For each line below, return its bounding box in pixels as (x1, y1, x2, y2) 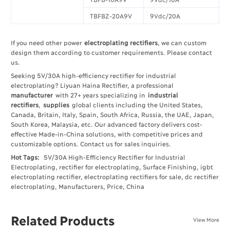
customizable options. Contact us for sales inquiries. (11, 139, 171, 147)
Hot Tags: (11, 152, 40, 161)
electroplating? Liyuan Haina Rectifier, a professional (11, 81, 173, 89)
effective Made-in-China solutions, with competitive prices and (11, 129, 202, 138)
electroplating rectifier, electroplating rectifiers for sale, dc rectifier (11, 172, 218, 180)
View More (193, 216, 219, 223)
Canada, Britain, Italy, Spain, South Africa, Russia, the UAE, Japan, (11, 110, 214, 118)
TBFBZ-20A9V (90, 11, 132, 20)
